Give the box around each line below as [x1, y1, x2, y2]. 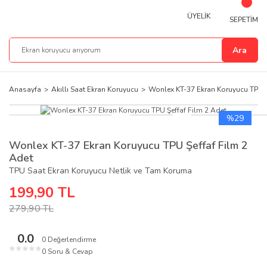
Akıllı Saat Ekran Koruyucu [51, 85, 138, 94]
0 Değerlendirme [42, 235, 96, 244]
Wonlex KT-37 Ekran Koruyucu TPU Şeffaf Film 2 [9, 138, 248, 153]
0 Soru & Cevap [42, 247, 93, 256]
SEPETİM [229, 15, 258, 24]
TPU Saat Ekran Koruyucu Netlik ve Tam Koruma [9, 165, 192, 176]
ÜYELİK [187, 11, 210, 21]
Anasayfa [9, 85, 41, 94]
